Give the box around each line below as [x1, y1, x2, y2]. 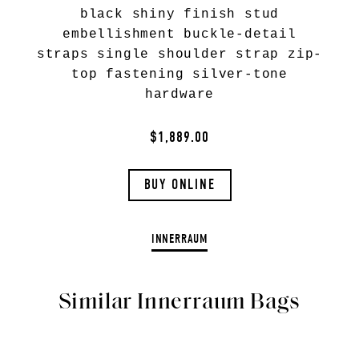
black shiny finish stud [79, 7, 280, 22]
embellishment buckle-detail [63, 27, 296, 42]
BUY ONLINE [143, 176, 216, 193]
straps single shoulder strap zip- [36, 47, 323, 62]
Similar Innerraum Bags [58, 292, 301, 314]
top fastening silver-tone [71, 67, 288, 82]
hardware [144, 87, 215, 102]
